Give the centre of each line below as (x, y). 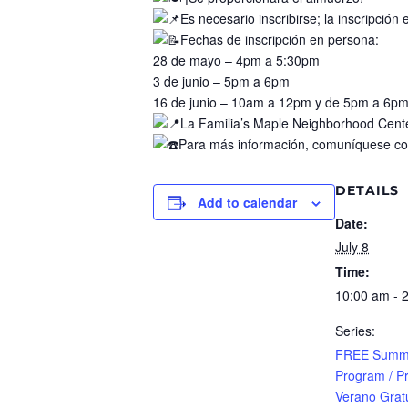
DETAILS (367, 190)
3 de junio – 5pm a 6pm (221, 81)
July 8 (352, 246)
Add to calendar (247, 202)
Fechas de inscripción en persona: (280, 39)
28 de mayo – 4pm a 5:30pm (236, 60)
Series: (355, 330)
